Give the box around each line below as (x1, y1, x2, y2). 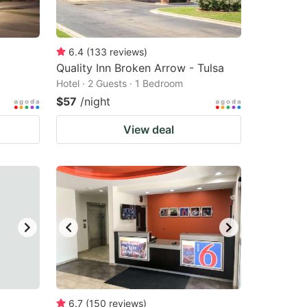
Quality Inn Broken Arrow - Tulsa (56, 61, 224, 75)
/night (80, 95, 110, 108)
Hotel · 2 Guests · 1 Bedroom (56, 77, 183, 89)
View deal (123, 123, 174, 136)
